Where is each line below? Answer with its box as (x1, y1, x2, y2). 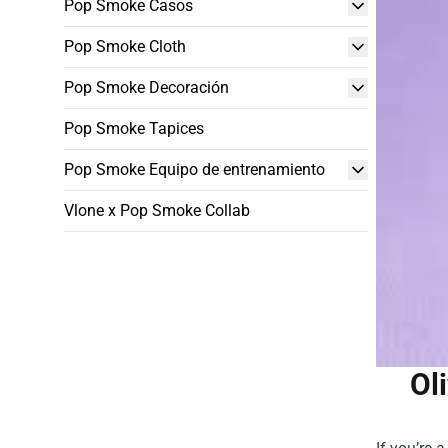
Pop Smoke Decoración (64, 78, 229, 97)
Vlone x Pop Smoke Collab (64, 201, 250, 220)
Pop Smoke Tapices (64, 119, 204, 138)
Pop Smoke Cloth (64, 37, 186, 56)
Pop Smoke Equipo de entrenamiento (64, 160, 325, 179)
